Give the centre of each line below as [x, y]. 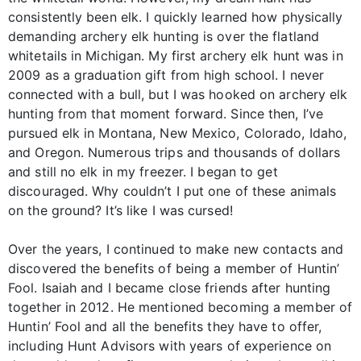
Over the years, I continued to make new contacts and [176, 249]
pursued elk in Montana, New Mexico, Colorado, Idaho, [178, 133]
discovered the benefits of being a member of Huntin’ [174, 268]
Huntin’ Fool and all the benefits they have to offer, [165, 326]
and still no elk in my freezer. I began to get [143, 171]
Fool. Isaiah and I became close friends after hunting [170, 287]
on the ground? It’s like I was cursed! [120, 210]
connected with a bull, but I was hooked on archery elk [178, 94]
